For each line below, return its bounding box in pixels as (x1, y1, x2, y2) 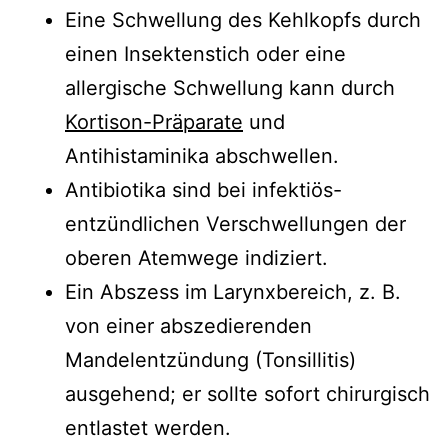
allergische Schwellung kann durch (65, 75, 395, 100)
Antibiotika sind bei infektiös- (65, 177, 342, 202)
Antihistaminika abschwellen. (65, 143, 339, 168)
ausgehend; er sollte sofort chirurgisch (65, 381, 430, 406)
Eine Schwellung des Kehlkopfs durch (65, 7, 421, 32)
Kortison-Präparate (65, 109, 243, 134)
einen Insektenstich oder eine (65, 41, 346, 66)
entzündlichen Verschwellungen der (65, 211, 406, 236)
